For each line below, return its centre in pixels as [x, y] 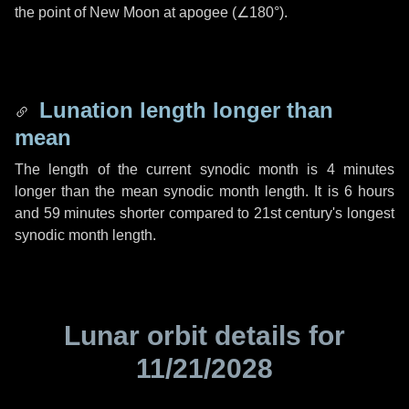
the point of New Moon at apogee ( [126, 12]
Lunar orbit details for [204, 336]
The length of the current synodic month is [171, 169]
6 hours [369, 191]
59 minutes [79, 213]
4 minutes [361, 169]
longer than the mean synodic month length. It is [179, 191]
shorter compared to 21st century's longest [255, 213]
